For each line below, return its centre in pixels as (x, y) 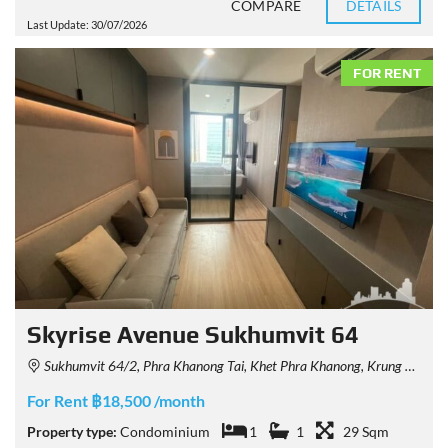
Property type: (72, 431)
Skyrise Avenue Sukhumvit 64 (193, 334)
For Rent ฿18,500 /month (116, 400)
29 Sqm (366, 431)
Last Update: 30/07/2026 (87, 24)
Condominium (165, 431)
